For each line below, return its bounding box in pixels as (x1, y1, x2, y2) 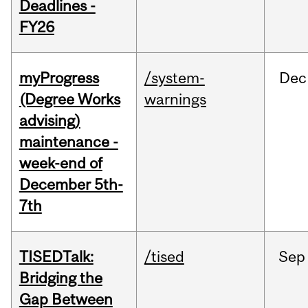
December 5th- (19, 175, 123, 194)
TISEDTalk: (19, 247, 93, 266)
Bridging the (19, 269, 102, 287)
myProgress (19, 69, 99, 87)
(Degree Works (19, 90, 120, 109)
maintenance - (19, 133, 118, 151)
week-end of (19, 154, 102, 173)
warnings (144, 90, 206, 109)
